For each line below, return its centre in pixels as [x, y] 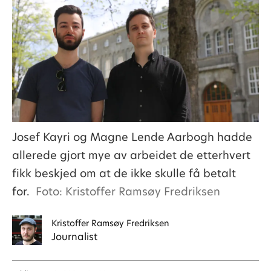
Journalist [74, 237]
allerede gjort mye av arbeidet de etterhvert [131, 155]
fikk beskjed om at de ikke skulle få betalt [124, 173]
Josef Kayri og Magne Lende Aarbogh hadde [132, 137]
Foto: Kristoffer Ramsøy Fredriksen [128, 191]
